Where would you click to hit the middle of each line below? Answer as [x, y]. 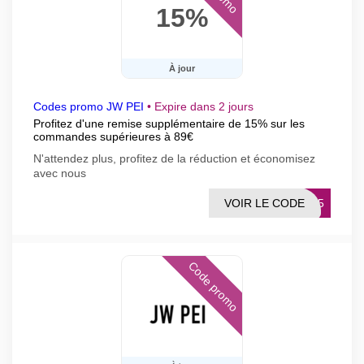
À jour [182, 68]
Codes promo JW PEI [89, 106]
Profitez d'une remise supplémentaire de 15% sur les [169, 123]
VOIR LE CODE [264, 203]
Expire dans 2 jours [204, 106]
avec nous [60, 173]
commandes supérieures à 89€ [113, 136]
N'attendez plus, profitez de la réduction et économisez [174, 158]
